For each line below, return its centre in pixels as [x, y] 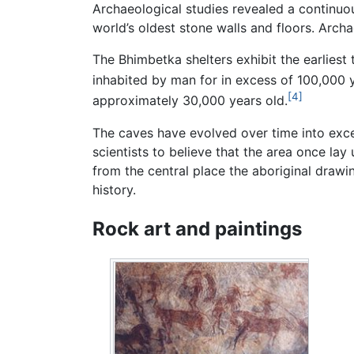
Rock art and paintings [197, 228]
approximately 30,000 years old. [190, 101]
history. [114, 189]
